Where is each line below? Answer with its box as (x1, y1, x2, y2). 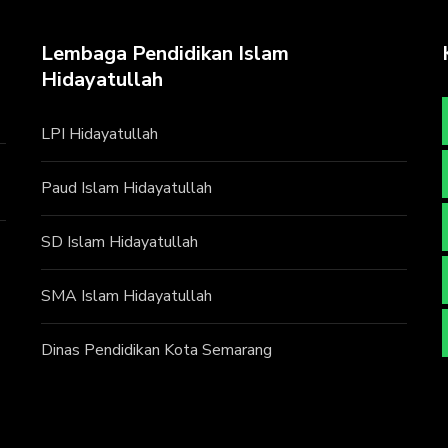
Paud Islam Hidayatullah (40, 176, 212, 199)
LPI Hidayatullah (40, 122, 158, 145)
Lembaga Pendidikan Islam (40, 39, 289, 67)
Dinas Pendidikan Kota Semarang (40, 338, 272, 361)
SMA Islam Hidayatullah (40, 284, 212, 307)
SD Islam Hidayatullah (40, 230, 198, 253)
